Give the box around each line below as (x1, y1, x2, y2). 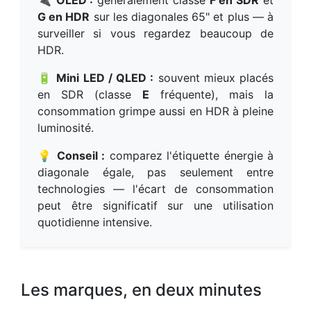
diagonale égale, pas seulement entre (37, 165, 274, 179)
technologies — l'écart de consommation (37, 181, 274, 196)
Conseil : (56, 148, 106, 162)
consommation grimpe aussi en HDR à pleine (37, 103, 274, 118)
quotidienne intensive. (37, 215, 152, 229)
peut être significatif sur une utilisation (37, 198, 274, 212)
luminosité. (37, 120, 94, 135)
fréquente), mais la (149, 87, 274, 101)
